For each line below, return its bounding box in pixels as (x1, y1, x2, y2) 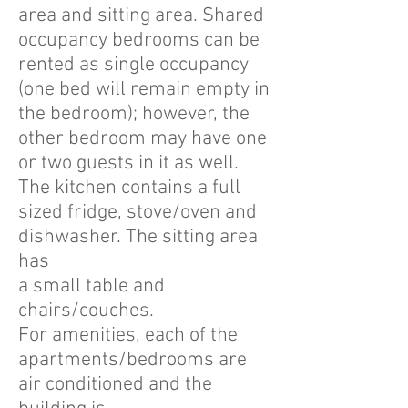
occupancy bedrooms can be (18, 28, 260, 53)
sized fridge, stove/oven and (18, 200, 257, 225)
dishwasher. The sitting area (18, 225, 258, 250)
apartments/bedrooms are (18, 348, 247, 372)
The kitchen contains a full (18, 176, 240, 200)
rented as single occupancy (18, 53, 249, 77)
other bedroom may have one (18, 127, 267, 151)
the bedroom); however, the (18, 102, 250, 127)
